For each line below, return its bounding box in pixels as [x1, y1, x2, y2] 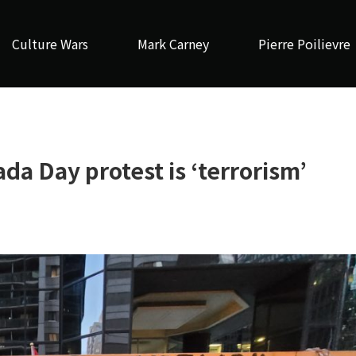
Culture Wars [11, 34, 88, 53]
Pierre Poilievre [257, 34, 350, 53]
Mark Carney [137, 34, 209, 53]
